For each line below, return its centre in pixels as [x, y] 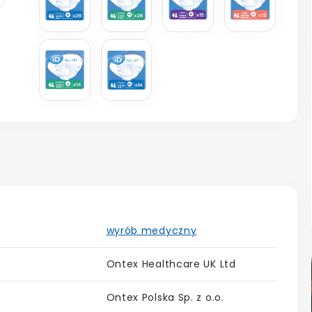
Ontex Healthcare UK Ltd [171, 264]
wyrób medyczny [151, 231]
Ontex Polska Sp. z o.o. [165, 298]
